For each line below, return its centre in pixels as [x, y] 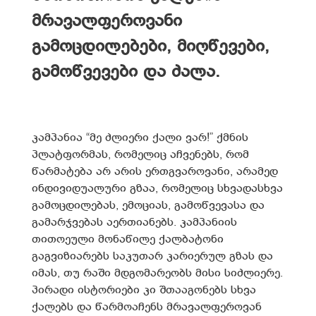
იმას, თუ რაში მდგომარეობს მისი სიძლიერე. [157, 274]
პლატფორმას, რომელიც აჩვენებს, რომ [140, 155]
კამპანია [59, 138]
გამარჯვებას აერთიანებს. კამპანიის [134, 223]
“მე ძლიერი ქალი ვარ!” [151, 138]
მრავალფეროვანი [107, 22]
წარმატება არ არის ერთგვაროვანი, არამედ [155, 172]
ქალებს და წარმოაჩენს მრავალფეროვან [147, 308]
